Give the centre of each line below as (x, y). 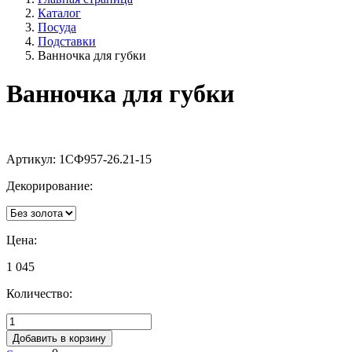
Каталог (59, 13)
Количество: (39, 293)
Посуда (57, 27)
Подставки (67, 41)
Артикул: (33, 159)
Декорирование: (49, 185)
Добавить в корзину (59, 338)
